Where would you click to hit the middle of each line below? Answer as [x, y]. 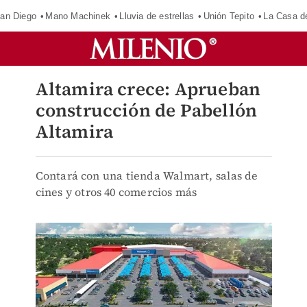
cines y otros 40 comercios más [116, 192]
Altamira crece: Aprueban [148, 89]
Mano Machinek [78, 16]
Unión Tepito [229, 16]
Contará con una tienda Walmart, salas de [147, 175]
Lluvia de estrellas [157, 16]
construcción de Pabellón [146, 110]
